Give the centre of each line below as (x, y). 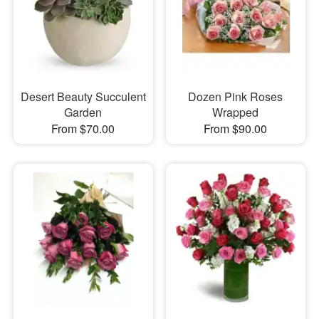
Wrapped (236, 112)
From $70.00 (83, 128)
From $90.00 (236, 128)
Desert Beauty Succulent (83, 96)
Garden (83, 112)
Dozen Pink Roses (236, 96)
